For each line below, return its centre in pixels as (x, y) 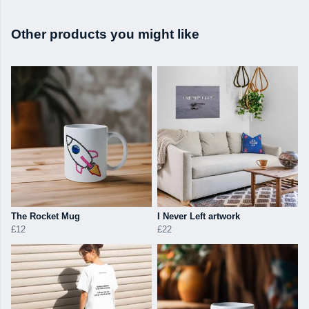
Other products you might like (105, 34)
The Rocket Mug (46, 217)
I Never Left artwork (199, 217)
